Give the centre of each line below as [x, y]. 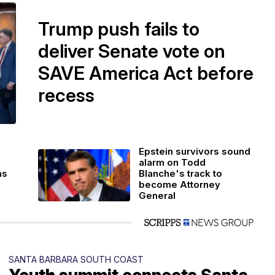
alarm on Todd [172, 162]
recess [66, 95]
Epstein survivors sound [195, 151]
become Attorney [180, 184]
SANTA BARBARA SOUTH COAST [76, 259]
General [157, 196]
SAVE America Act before [146, 73]
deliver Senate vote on [132, 51]
